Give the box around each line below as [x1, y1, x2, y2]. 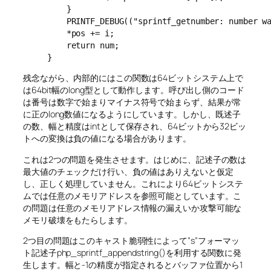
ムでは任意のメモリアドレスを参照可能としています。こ [23, 189, 242, 201]
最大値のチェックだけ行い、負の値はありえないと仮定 [23, 165, 233, 177]
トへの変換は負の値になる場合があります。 [23, 132, 191, 145]
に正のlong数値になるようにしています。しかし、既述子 [23, 108, 241, 120]
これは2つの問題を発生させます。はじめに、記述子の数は [23, 153, 247, 165]
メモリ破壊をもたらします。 [23, 214, 132, 226]
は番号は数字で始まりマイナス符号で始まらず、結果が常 [23, 96, 242, 108]
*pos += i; [47, 28, 114, 38]
